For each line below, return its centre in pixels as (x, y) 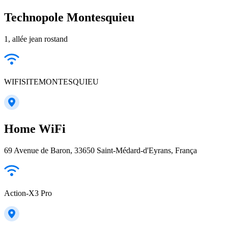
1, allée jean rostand (36, 39)
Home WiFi (35, 129)
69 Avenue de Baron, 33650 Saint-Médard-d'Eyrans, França (101, 150)
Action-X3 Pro (28, 193)
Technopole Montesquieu (69, 18)
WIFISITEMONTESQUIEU (51, 82)
